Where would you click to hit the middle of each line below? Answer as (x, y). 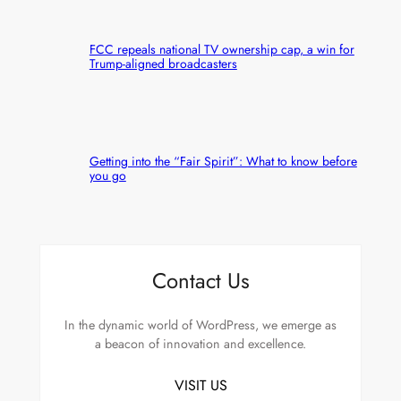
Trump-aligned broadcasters (163, 63)
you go (107, 175)
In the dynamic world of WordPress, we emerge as (200, 324)
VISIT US (200, 385)
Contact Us (200, 280)
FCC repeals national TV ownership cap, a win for (222, 49)
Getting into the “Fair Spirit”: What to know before (223, 161)
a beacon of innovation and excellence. (200, 343)
